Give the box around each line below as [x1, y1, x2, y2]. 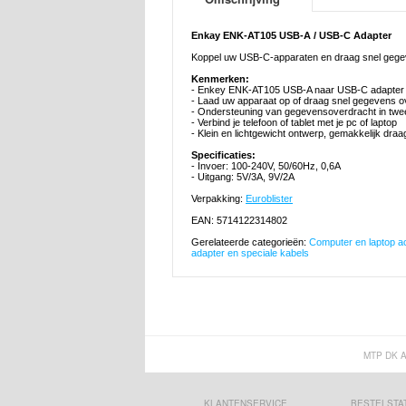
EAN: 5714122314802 [191, 215, 287, 227]
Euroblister [246, 193, 293, 205]
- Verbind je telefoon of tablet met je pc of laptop [191, 117, 397, 129]
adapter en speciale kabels [191, 247, 309, 259]
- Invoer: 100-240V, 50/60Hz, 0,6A [191, 160, 341, 172]
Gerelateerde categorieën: [191, 237, 309, 248]
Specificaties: [191, 150, 256, 161]
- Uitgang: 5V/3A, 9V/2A [191, 171, 295, 183]
